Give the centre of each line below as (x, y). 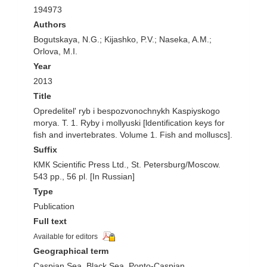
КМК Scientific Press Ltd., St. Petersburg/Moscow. (127, 164)
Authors (50, 24)
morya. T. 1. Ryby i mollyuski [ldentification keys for (129, 123)
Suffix (45, 150)
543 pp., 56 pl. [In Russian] (84, 176)
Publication (54, 206)
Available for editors (66, 237)
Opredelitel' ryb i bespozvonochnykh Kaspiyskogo (127, 111)
